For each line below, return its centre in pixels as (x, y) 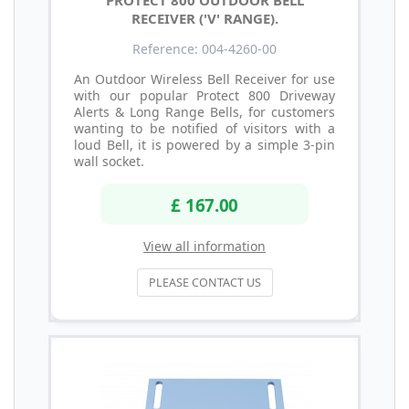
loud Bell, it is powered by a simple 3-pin (204, 144)
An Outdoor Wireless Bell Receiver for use (204, 79)
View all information (204, 246)
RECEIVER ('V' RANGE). (204, 18)
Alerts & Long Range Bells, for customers (204, 111)
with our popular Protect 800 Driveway (204, 95)
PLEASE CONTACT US (204, 283)
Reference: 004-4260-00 (204, 48)
